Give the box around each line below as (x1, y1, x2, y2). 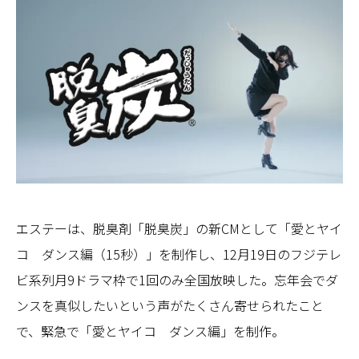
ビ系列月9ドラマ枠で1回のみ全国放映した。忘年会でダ (16, 270, 338, 290)
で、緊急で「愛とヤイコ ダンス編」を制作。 (16, 321, 284, 341)
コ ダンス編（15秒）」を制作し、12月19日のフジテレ (16, 244, 341, 264)
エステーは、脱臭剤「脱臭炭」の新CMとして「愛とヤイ (16, 219, 342, 239)
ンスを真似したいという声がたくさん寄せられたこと (16, 296, 324, 316)
